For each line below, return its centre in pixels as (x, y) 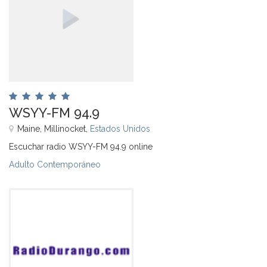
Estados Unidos (120, 128)
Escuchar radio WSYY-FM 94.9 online (81, 146)
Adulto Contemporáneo (55, 164)
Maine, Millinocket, (54, 128)
